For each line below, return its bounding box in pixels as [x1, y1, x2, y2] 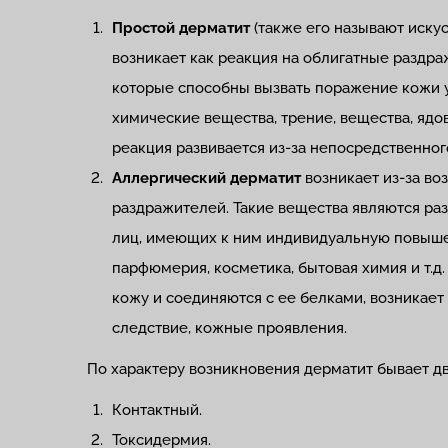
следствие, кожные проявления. [112, 319, 347, 337]
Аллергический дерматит [112, 169, 301, 187]
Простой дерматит [112, 19, 254, 37]
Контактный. [112, 401, 202, 419]
